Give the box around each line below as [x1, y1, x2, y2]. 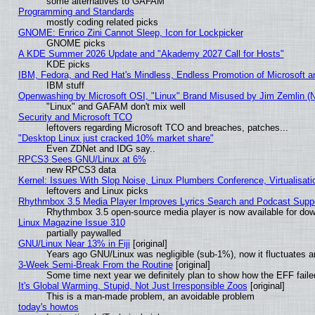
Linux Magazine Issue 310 [18, 217, 125, 228]
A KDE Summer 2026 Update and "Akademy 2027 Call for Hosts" [18, 48, 284, 59]
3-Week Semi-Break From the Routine [18, 259, 173, 270]
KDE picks [46, 58, 90, 70]
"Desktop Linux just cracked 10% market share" [18, 132, 214, 143]
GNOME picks [46, 37, 105, 49]
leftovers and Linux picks [46, 185, 148, 196]
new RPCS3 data [46, 164, 116, 175]
